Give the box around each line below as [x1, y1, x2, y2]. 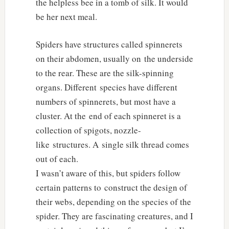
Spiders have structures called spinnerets [35, 38, 182, 50]
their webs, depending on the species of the [35, 195, 191, 208]
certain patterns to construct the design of [35, 181, 187, 193]
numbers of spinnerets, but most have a [35, 95, 176, 107]
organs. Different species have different [35, 81, 177, 93]
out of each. [35, 152, 78, 165]
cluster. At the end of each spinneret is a [35, 109, 181, 122]
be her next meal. [35, 10, 97, 22]
